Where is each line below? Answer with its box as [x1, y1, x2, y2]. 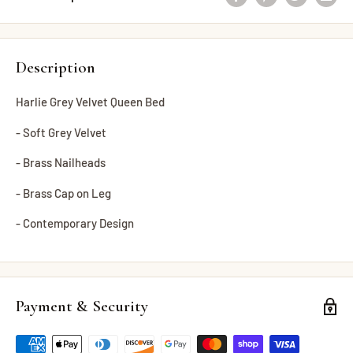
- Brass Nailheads [16, 155, 106, 170]
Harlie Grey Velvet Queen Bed [16, 95, 165, 110]
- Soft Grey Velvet [16, 124, 106, 139]
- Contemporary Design [16, 216, 134, 231]
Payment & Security [16, 296, 148, 317]
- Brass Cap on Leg [16, 185, 111, 200]
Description [16, 57, 95, 77]
